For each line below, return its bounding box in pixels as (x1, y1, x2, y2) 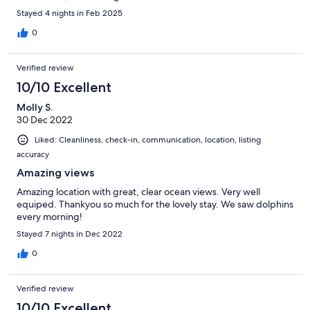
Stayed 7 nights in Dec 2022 (17, 228, 122, 239)
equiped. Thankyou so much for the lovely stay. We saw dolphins (17, 197, 293, 210)
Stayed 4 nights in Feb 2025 (17, 7, 122, 19)
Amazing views (17, 165, 94, 179)
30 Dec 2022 (17, 113, 73, 126)
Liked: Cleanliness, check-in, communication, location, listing (35, 134, 261, 145)
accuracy (17, 148, 49, 160)
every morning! (17, 210, 82, 223)
